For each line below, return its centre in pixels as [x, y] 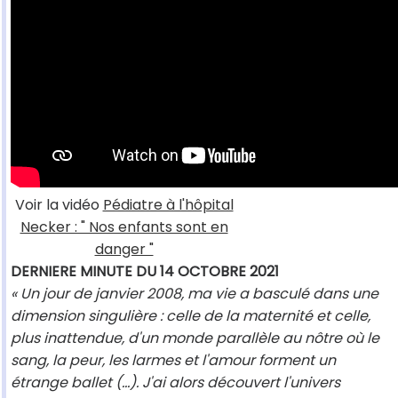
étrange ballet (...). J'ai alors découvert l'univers [175, 383]
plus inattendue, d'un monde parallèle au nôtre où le [195, 338]
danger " [124, 250]
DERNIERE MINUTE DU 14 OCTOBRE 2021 [145, 272]
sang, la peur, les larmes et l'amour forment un [173, 361]
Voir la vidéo [59, 205]
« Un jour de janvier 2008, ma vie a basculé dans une [195, 294]
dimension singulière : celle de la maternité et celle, [191, 316]
